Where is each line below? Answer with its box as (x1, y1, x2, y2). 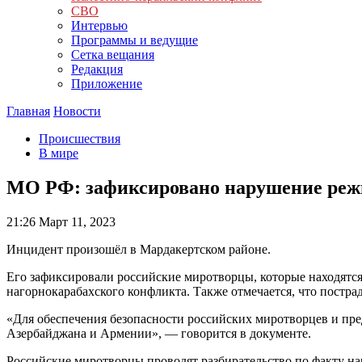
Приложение (71, 77, 142, 90)
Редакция (71, 62, 123, 76)
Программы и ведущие (71, 33, 198, 47)
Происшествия (39, 132, 120, 145)
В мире (39, 146, 78, 160)
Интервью (71, 19, 128, 32)
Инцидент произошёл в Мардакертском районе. (6, 242, 271, 256)
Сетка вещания (71, 48, 154, 61)
